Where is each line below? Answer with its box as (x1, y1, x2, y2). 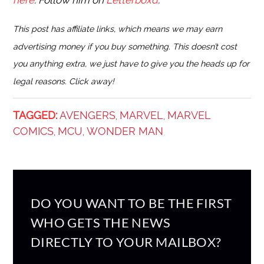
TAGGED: (12, 108, 57, 121)
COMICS (12, 124, 54, 137)
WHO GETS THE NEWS (30, 214, 171, 230)
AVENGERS (59, 108, 115, 121)
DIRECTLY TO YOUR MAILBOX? (30, 233, 222, 250)
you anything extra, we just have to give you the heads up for (12, 59, 249, 69)
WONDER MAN (86, 124, 163, 137)
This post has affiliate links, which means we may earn (12, 24, 222, 34)
